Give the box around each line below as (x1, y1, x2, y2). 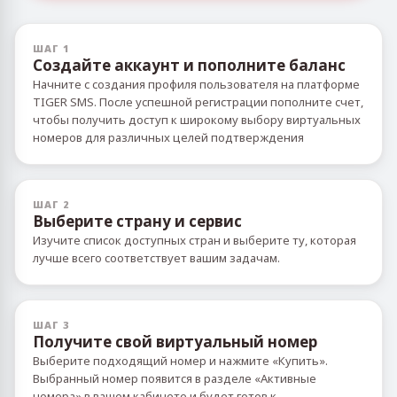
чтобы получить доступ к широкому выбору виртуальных (33, 112, 361, 128)
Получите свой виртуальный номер (33, 331, 317, 352)
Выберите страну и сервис (33, 211, 242, 231)
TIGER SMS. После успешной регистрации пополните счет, (33, 94, 363, 110)
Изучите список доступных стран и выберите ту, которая (33, 232, 356, 248)
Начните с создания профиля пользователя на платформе (33, 76, 360, 92)
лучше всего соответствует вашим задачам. (33, 250, 280, 266)
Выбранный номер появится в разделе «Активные (33, 370, 316, 386)
